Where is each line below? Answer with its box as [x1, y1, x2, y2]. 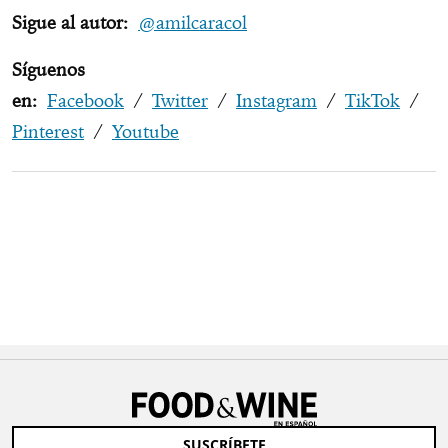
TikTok [345, 89, 400, 113]
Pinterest [12, 120, 84, 144]
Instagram [236, 89, 317, 113]
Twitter [152, 89, 208, 113]
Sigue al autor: [12, 11, 128, 35]
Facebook [47, 89, 124, 113]
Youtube [112, 120, 179, 144]
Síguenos [12, 58, 85, 82]
